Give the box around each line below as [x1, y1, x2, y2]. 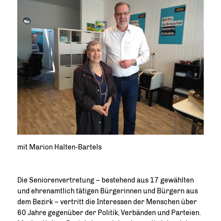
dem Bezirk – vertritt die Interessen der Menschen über [17, 197, 197, 206]
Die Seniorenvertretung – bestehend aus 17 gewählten [17, 176, 194, 184]
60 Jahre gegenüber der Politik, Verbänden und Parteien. [17, 208, 201, 217]
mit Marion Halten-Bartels [17, 143, 102, 151]
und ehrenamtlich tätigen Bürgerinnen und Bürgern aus [17, 186, 198, 195]
